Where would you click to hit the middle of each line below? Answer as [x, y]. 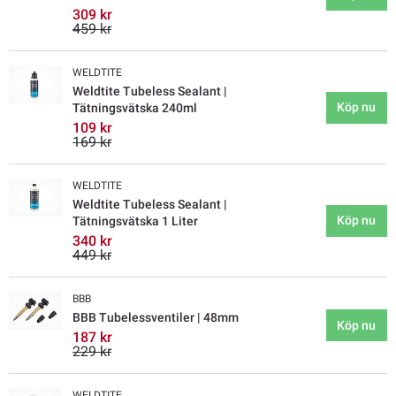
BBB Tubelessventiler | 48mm [156, 318]
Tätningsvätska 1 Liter [135, 221]
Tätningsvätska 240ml [135, 108]
